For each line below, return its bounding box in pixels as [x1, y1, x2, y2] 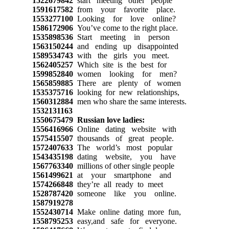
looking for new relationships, [73, 87, 179, 97]
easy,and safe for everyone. [73, 216, 177, 225]
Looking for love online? [73, 14, 176, 23]
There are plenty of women [73, 78, 181, 87]
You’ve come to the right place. [73, 23, 178, 32]
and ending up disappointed [73, 41, 178, 51]
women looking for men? [73, 69, 177, 78]
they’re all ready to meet [73, 179, 163, 189]
